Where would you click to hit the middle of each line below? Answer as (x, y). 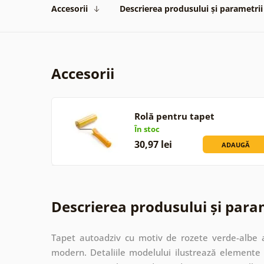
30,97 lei (153, 144)
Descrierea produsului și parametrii (191, 8)
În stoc (147, 129)
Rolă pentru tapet (174, 116)
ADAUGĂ (236, 144)
